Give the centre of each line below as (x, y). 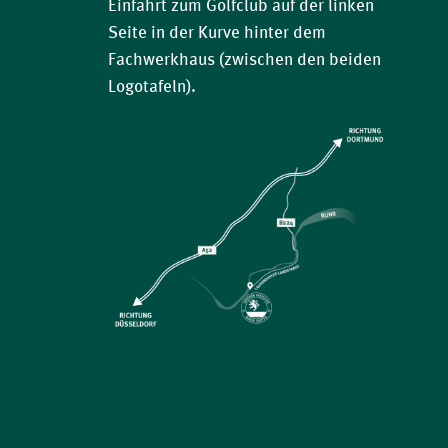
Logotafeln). (151, 86)
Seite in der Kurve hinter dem (216, 32)
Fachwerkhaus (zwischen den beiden (244, 59)
